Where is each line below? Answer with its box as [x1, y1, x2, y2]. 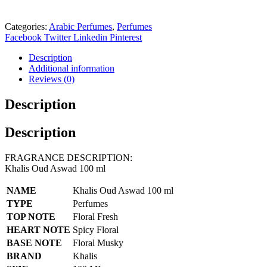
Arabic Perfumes [49, 21, 112, 32]
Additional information [29, 63, 114, 74]
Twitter [44, 32, 71, 43]
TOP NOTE [7, 211, 55, 222]
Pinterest [110, 32, 142, 43]
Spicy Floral [73, 224, 119, 235]
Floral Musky [73, 237, 123, 248]
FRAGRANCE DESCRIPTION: [5, 152, 132, 163]
